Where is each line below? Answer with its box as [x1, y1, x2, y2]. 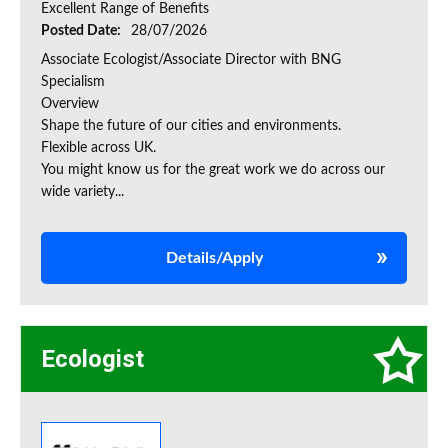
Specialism [41, 75, 105, 90]
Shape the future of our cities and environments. [41, 119, 341, 134]
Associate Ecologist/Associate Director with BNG [41, 53, 341, 68]
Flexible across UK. [41, 141, 156, 156]
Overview [41, 97, 99, 112]
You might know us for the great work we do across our [41, 163, 385, 178]
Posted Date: [41, 24, 124, 39]
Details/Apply [165, 250, 263, 267]
